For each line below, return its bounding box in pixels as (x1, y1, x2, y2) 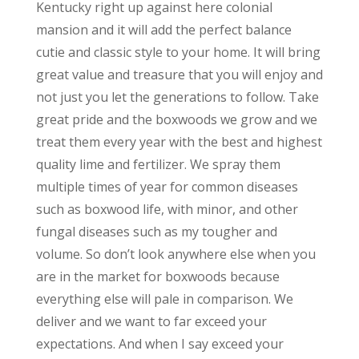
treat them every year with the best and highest (35, 132, 322, 151)
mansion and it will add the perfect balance (35, 20, 292, 38)
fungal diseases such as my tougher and (35, 222, 277, 240)
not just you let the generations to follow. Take (35, 87, 319, 106)
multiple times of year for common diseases (35, 177, 298, 196)
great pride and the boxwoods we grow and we (35, 110, 317, 128)
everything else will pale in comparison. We (35, 289, 293, 308)
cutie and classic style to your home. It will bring (35, 42, 321, 61)
